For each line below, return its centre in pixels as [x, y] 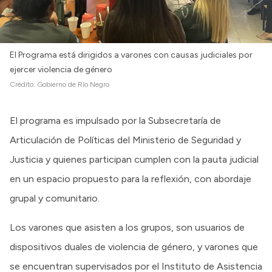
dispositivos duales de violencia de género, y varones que [134, 246]
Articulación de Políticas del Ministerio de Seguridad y [125, 140]
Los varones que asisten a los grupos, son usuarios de [127, 227]
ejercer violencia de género [61, 69]
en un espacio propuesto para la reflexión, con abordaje [131, 178]
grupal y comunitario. [55, 198]
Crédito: [23, 84]
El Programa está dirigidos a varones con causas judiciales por [131, 55]
